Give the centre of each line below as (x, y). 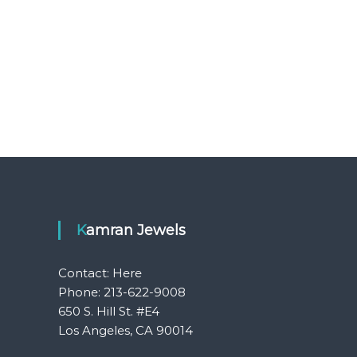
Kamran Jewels (136, 230)
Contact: (86, 273)
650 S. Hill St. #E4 (109, 311)
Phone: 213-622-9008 (122, 292)
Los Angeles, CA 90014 (126, 330)
